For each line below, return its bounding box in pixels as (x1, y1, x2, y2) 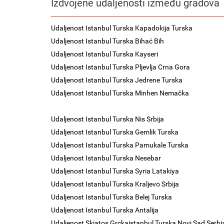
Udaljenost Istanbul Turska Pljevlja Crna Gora (51, 63, 190, 71)
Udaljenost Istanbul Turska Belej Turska (51, 193, 172, 201)
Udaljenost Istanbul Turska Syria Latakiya (51, 167, 179, 175)
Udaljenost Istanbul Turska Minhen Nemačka (51, 89, 189, 97)
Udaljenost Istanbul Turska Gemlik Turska (51, 128, 178, 136)
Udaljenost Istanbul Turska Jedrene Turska (51, 76, 182, 84)
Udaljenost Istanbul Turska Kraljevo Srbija (51, 180, 179, 188)
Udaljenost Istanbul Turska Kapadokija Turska (51, 24, 192, 32)
